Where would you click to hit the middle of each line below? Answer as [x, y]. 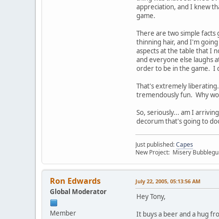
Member [63, 213]
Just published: [156, 144]
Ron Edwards [75, 181]
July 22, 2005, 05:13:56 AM [168, 181]
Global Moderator [78, 191]
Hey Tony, [151, 196]
